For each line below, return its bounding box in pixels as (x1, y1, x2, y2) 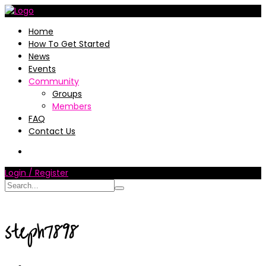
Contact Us (28, 125, 75, 137)
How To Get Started (28, 38, 110, 50)
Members (52, 100, 91, 112)
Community (28, 75, 79, 87)
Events (28, 63, 56, 75)
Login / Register (5, 167, 68, 179)
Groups (52, 88, 82, 100)
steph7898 (5, 215, 78, 250)
